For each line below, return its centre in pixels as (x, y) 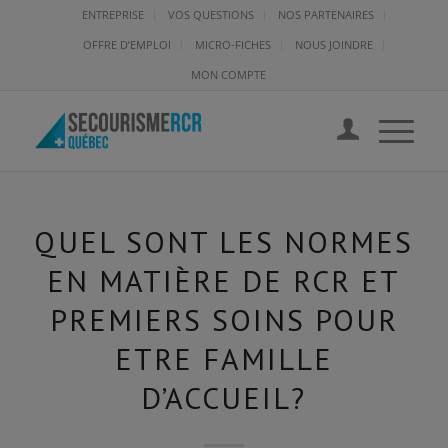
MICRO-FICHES (233, 44)
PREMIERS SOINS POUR (223, 319)
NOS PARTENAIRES (326, 14)
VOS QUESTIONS (211, 14)
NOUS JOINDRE (334, 44)
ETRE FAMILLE (223, 358)
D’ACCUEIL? (224, 397)
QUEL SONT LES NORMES (224, 241)
